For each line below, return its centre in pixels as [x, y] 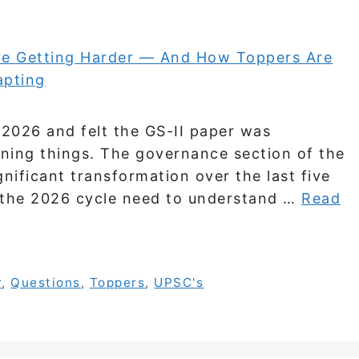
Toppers [117, 283]
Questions [46, 283]
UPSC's [179, 283]
